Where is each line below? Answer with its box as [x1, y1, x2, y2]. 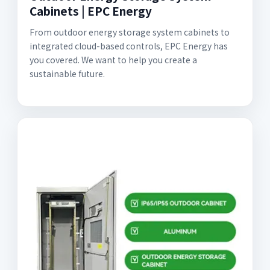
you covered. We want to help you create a [30, 54, 197, 66]
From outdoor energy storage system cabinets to [30, 26, 230, 38]
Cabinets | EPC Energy [30, 2, 152, 19]
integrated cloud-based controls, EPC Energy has [30, 40, 228, 52]
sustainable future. [30, 67, 105, 80]
